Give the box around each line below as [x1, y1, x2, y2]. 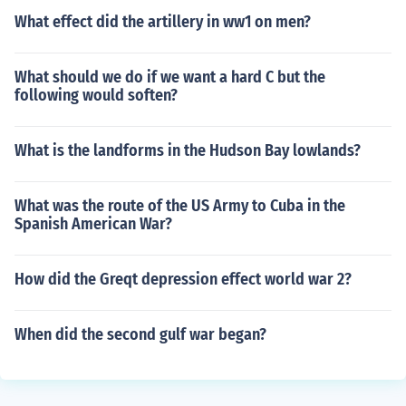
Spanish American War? [14, 214, 172, 234]
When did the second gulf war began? [14, 324, 266, 344]
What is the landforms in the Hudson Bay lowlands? [14, 140, 361, 160]
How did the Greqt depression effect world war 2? [14, 269, 352, 289]
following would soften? [14, 85, 178, 105]
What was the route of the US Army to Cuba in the [14, 196, 345, 216]
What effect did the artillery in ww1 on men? [14, 12, 311, 32]
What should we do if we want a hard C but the [14, 67, 325, 87]
